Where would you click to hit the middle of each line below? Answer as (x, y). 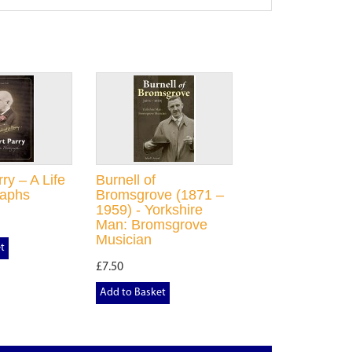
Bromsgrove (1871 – (159, 195)
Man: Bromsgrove (151, 225)
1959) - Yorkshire (149, 210)
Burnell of (125, 180)
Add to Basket (132, 293)
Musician (123, 240)
